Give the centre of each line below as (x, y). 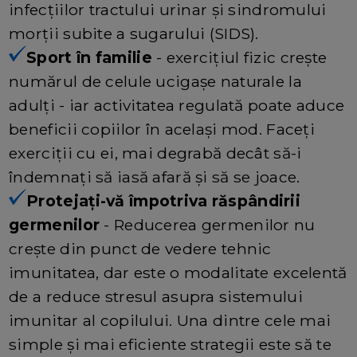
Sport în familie (89, 57)
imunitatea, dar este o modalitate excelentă (178, 272)
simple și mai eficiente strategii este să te (170, 344)
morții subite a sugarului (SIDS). (134, 33)
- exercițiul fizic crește (239, 57)
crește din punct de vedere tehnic (140, 248)
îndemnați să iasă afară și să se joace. (155, 177)
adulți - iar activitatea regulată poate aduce (177, 105)
